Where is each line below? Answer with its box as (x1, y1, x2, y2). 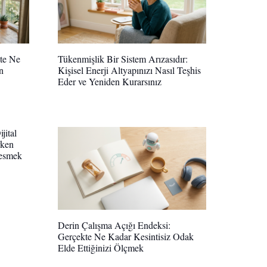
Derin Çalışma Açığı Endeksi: (58, 219, 170, 232)
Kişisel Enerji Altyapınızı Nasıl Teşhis (58, 64, 201, 77)
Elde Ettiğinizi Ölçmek (58, 241, 144, 254)
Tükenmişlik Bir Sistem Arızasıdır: (58, 52, 188, 66)
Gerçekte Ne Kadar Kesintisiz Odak (58, 230, 194, 243)
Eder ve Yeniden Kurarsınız (58, 75, 162, 88)
